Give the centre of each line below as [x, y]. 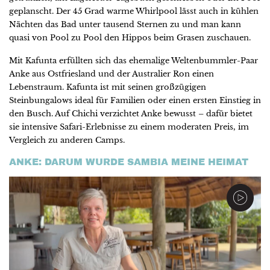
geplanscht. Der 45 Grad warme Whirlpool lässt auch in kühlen [134, 11]
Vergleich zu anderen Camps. [67, 140]
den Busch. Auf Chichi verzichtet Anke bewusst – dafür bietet [131, 114]
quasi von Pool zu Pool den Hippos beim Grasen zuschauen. [130, 38]
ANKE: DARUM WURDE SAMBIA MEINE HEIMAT [129, 162]
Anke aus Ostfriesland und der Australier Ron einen [111, 74]
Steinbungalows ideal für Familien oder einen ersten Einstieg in [135, 101]
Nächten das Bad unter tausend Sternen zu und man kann [125, 25]
